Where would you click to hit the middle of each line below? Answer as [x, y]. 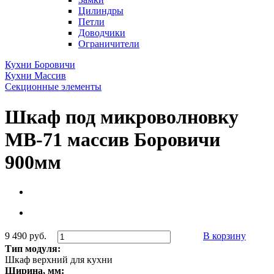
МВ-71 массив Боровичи [113, 139]
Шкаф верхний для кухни [59, 260]
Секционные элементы [53, 87]
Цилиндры [101, 11]
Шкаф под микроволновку [122, 117]
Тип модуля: [33, 249]
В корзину [224, 236]
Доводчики [102, 33]
